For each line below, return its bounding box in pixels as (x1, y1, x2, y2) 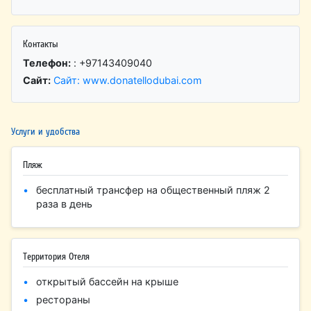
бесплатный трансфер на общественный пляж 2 (36, 184, 271, 196)
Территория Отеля (23, 250, 90, 262)
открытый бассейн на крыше (36, 275, 179, 287)
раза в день (36, 198, 93, 210)
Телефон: (23, 56, 72, 69)
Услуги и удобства (11, 125, 81, 137)
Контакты (23, 37, 59, 49)
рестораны (36, 294, 91, 306)
